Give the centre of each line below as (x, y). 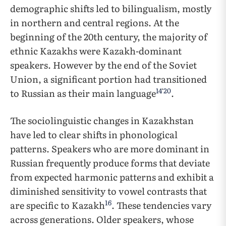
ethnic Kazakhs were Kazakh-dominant (96, 51)
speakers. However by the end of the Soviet (103, 65)
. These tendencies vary (161, 205)
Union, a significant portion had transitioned (108, 79)
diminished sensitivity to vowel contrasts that (108, 191)
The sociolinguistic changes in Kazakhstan (102, 120)
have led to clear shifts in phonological (94, 134)
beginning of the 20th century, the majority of (109, 37)
